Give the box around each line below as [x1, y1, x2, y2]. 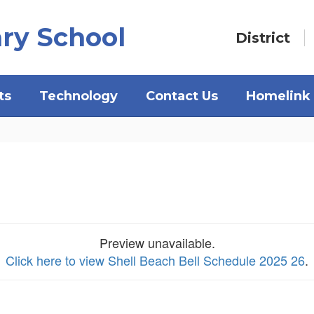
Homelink [246, 88, 310, 104]
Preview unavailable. [99, 233, 215, 252]
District [235, 29, 290, 46]
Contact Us [146, 88, 218, 104]
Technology [39, 88, 118, 104]
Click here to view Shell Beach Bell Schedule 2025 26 [6, 251, 305, 269]
